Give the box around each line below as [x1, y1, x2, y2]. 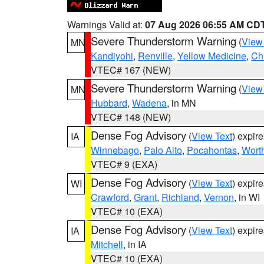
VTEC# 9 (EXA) [91, 157, 157, 171]
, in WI [234, 190, 260, 204]
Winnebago [91, 143, 139, 157]
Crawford [91, 190, 129, 204]
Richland [161, 190, 199, 204]
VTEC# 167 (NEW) [91, 63, 171, 77]
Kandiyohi [91, 49, 133, 62]
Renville [138, 49, 173, 62]
